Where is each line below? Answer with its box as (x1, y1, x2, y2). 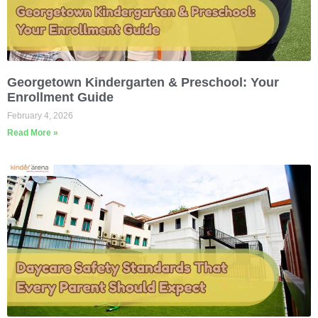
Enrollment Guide (7, 89, 114, 104)
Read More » (7, 127, 58, 138)
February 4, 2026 (7, 110, 73, 121)
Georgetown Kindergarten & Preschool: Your (7, 75, 279, 89)
